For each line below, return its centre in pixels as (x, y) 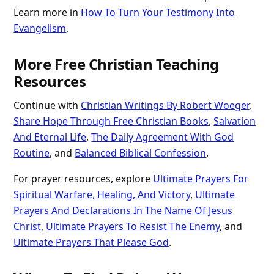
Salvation (235, 121)
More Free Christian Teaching (116, 64)
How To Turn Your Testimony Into (158, 13)
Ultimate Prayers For (201, 179)
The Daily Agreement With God (163, 137)
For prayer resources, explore (83, 179)
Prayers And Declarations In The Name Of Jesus (123, 211)
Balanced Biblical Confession (141, 153)
